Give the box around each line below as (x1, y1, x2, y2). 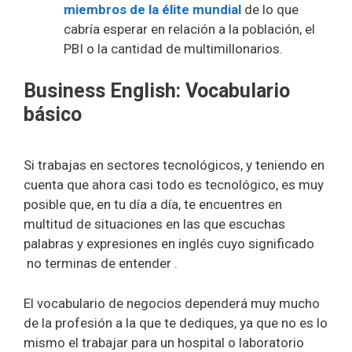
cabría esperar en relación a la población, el (64, 21, 315, 37)
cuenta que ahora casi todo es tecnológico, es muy (24, 177, 324, 192)
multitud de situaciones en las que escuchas (24, 216, 285, 232)
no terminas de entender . (24, 255, 178, 271)
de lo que (241, 2, 299, 17)
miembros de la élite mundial (64, 2, 241, 17)
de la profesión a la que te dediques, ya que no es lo (24, 314, 328, 331)
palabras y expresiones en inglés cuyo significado (24, 236, 314, 251)
